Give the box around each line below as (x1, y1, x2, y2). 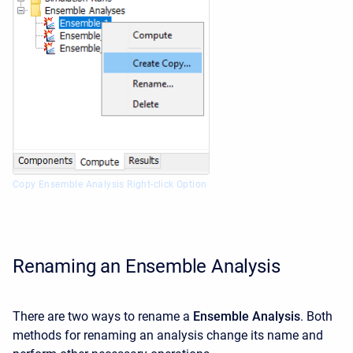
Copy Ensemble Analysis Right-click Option (13, 179, 207, 191)
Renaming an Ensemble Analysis (13, 255, 281, 278)
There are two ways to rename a (13, 309, 190, 325)
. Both (300, 309, 333, 325)
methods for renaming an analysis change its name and (13, 328, 323, 344)
